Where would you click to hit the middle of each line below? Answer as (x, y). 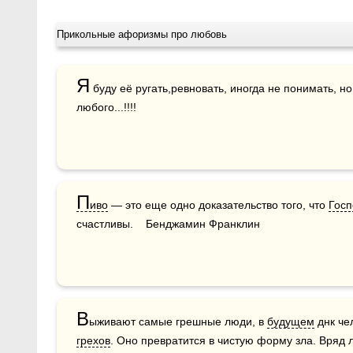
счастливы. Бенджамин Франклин (168, 223)
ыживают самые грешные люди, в (178, 321)
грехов (93, 340)
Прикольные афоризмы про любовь (142, 34)
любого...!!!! (106, 107)
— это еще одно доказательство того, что (218, 204)
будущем (291, 321)
